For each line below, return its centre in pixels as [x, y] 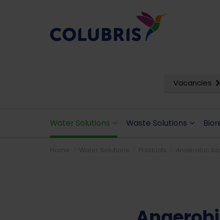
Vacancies [192, 83]
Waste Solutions [157, 123]
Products [152, 150]
